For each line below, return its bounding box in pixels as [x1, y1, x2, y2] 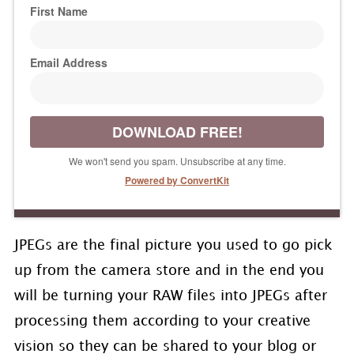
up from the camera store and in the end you [13, 263, 324, 277]
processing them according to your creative [13, 314, 311, 328]
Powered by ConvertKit [125, 172, 229, 187]
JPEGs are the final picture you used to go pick [13, 238, 333, 252]
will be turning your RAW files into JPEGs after [13, 288, 327, 303]
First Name [29, 2, 88, 19]
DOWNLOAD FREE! [111, 121, 243, 142]
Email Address [29, 54, 107, 70]
